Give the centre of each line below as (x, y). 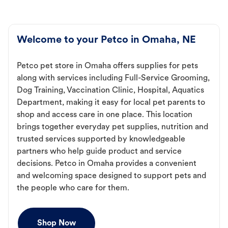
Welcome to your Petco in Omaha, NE (106, 40)
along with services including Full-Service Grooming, (113, 79)
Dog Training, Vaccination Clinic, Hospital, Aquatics (110, 91)
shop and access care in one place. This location (105, 115)
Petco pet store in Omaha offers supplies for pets (107, 66)
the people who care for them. (73, 189)
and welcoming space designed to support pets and (111, 176)
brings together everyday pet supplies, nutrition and (112, 127)
